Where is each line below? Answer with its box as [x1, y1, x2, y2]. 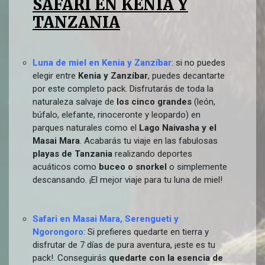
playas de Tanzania [33, 148, 112, 159]
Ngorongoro [33, 227, 83, 237]
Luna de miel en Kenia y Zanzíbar [33, 57, 172, 68]
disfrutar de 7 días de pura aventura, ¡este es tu [33, 240, 215, 250]
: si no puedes [172, 57, 225, 68]
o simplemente [167, 161, 227, 172]
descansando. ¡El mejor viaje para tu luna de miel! [33, 174, 222, 185]
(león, [192, 96, 215, 107]
